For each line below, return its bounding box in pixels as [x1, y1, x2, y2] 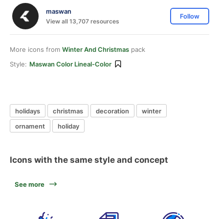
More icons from [10, 45, 62, 53]
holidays [15, 107, 40, 115]
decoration [96, 107, 129, 115]
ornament [15, 122, 45, 130]
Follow [180, 12, 199, 20]
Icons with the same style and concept [10, 155, 168, 165]
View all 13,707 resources [46, 17, 119, 25]
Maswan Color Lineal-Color [29, 60, 111, 68]
